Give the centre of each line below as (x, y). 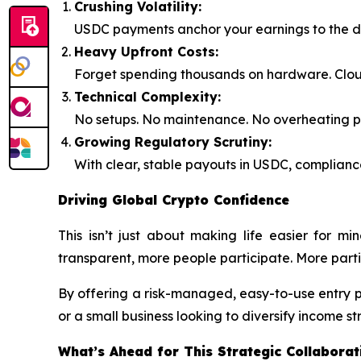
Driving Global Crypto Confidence (174, 200)
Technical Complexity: (147, 97)
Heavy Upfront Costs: (146, 52)
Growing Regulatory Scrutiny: (173, 142)
